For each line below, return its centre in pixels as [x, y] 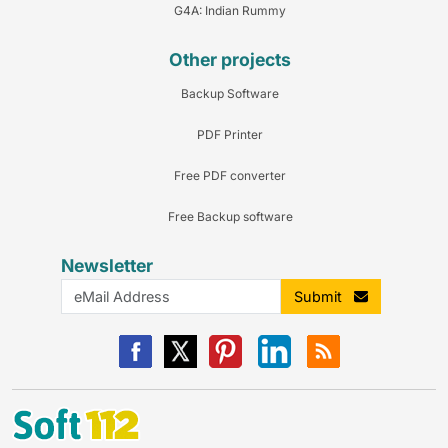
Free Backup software [230, 216]
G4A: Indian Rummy [230, 10]
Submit [323, 296]
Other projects [230, 59]
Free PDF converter [230, 175]
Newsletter [107, 265]
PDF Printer [230, 134]
